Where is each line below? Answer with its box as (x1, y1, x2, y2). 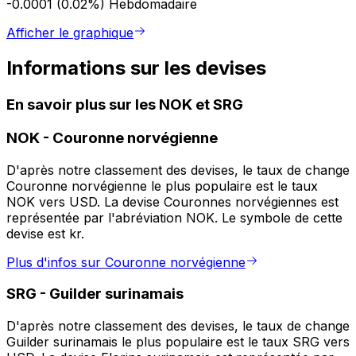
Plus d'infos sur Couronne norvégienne (6, 253, 246, 270)
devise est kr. (6, 225, 84, 242)
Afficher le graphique (6, 25, 133, 41)
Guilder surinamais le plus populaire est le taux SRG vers (6, 334, 350, 350)
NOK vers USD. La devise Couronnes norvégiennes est (6, 193, 339, 210)
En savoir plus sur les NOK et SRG (6, 95, 243, 114)
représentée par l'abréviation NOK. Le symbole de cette (6, 209, 342, 226)
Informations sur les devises (6, 56, 266, 80)
